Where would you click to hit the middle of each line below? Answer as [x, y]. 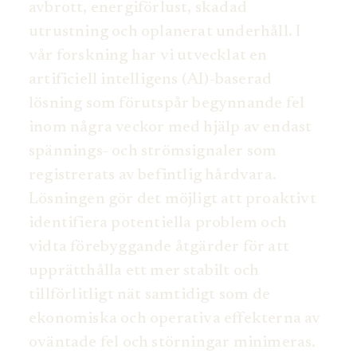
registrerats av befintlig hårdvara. [153, 176]
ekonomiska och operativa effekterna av [175, 319]
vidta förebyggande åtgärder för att [159, 247]
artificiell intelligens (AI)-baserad [151, 80]
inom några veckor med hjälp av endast [171, 128]
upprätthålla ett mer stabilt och [144, 271]
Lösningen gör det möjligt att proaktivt [173, 200]
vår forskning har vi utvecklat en [148, 56]
